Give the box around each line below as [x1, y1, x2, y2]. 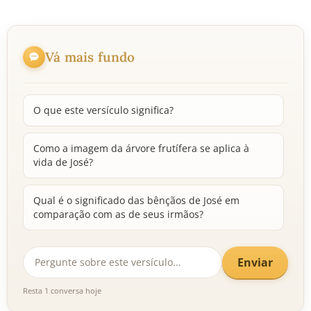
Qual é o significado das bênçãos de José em [33, 194, 239, 207]
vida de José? [33, 155, 93, 169]
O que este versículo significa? [33, 103, 174, 117]
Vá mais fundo [45, 48, 135, 65]
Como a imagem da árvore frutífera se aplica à [33, 142, 249, 155]
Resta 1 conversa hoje [23, 285, 101, 296]
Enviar [237, 254, 273, 270]
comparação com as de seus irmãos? [33, 208, 203, 221]
